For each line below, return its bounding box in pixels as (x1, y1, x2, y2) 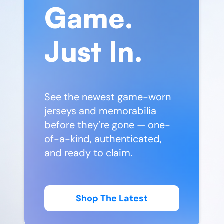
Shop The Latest (76, 192, 148, 205)
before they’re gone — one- (44, 118, 170, 131)
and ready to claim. (44, 146, 132, 159)
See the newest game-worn (44, 90, 171, 103)
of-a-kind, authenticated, (44, 132, 162, 145)
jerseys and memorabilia (44, 104, 156, 117)
